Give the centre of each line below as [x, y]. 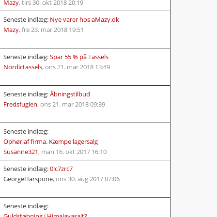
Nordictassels [23, 67]
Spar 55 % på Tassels [79, 56]
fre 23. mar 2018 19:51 [53, 29]
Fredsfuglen [20, 104]
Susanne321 [21, 151]
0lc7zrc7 [61, 168]
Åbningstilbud [70, 94]
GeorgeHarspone [28, 178]
